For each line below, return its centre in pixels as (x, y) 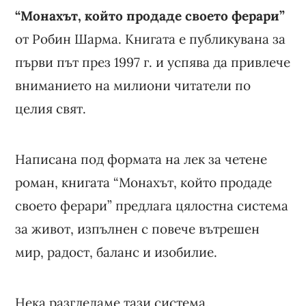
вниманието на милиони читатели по (133, 85)
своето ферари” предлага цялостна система (152, 205)
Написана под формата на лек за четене (141, 159)
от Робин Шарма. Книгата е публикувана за (151, 39)
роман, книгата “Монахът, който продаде (144, 182)
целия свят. (51, 108)
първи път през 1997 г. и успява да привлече (153, 62)
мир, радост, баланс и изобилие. (116, 252)
